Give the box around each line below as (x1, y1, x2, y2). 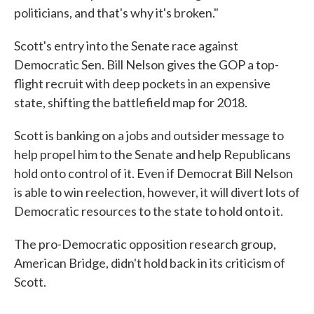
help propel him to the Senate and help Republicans (14, 146, 291, 163)
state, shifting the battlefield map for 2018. (14, 95, 247, 111)
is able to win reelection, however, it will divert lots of (14, 184, 300, 200)
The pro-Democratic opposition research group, (14, 236, 276, 252)
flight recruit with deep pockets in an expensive (14, 76, 271, 92)
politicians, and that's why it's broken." (14, 5, 219, 21)
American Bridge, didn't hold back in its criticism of (14, 255, 285, 271)
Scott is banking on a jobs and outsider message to (14, 128, 284, 144)
